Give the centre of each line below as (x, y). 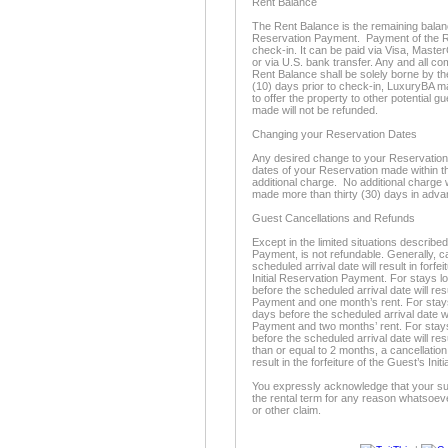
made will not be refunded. (315, 110)
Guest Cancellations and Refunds (333, 218)
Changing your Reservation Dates (334, 134)
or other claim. (286, 410)
